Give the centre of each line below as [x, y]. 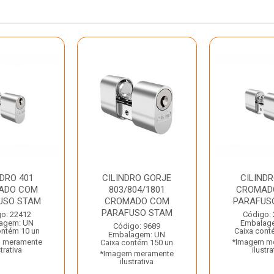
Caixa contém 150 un [137, 243]
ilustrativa [137, 261]
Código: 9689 [137, 226]
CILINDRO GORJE [137, 178]
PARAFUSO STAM [137, 213]
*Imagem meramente [137, 254]
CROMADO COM [137, 201]
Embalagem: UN [137, 235]
